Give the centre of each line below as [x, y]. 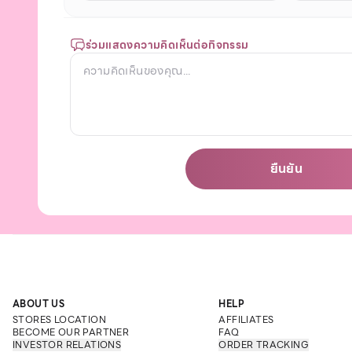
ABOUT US [39, 304]
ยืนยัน [286, 169]
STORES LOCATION [59, 319]
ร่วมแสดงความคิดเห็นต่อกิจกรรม [167, 45]
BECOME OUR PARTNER [71, 332]
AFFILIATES [246, 319]
